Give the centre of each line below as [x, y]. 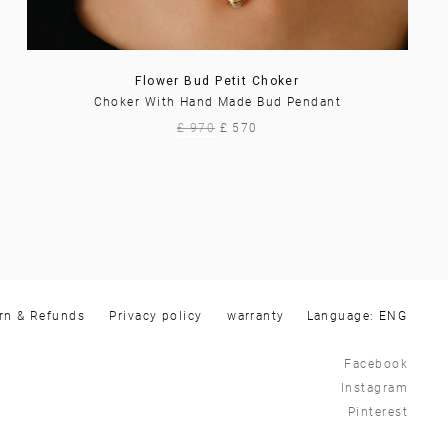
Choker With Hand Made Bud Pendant [217, 102]
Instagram [374, 388]
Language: [342, 316]
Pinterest [378, 412]
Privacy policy [156, 316]
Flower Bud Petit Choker [217, 81]
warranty [256, 316]
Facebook [376, 364]
